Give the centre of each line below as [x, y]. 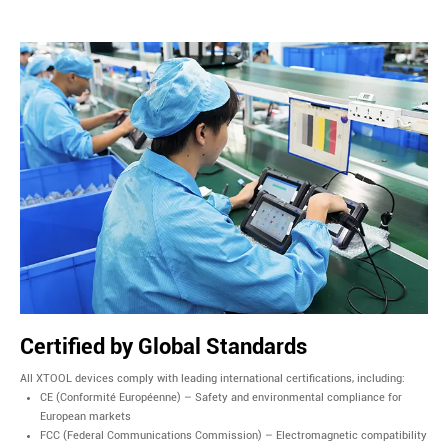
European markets [85, 417]
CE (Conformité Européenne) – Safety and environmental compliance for [221, 398]
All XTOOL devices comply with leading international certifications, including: [212, 379]
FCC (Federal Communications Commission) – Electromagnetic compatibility [233, 436]
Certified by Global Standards [163, 347]
